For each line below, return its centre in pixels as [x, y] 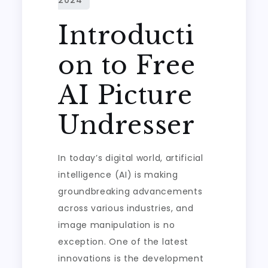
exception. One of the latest [124, 242]
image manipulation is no [117, 225]
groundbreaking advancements [130, 191]
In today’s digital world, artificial [131, 158]
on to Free [127, 65]
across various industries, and [126, 208]
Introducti [126, 35]
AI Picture [125, 95]
